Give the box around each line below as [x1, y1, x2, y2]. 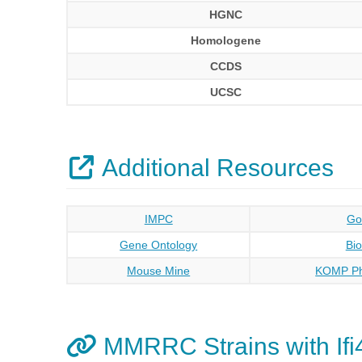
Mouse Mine [127, 264, 191, 277]
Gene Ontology [120, 238, 198, 251]
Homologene [191, 34, 262, 47]
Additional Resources [96, 154, 334, 181]
